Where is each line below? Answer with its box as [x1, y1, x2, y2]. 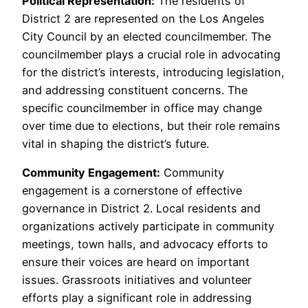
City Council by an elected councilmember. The [22, 30, 271, 44]
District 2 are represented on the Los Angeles [22, 12, 265, 26]
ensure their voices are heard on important [22, 255, 250, 269]
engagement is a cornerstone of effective [22, 184, 242, 198]
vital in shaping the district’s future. [22, 137, 209, 151]
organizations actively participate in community [22, 219, 274, 234]
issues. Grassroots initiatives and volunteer [22, 273, 252, 287]
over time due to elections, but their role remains [22, 119, 280, 133]
